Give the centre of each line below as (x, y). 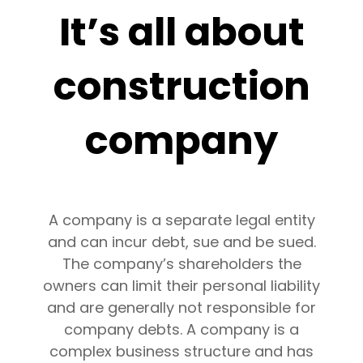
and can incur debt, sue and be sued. (181, 242)
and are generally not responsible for (181, 307)
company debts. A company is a (181, 329)
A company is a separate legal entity (181, 220)
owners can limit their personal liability (181, 286)
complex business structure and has (181, 351)
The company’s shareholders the (181, 264)
